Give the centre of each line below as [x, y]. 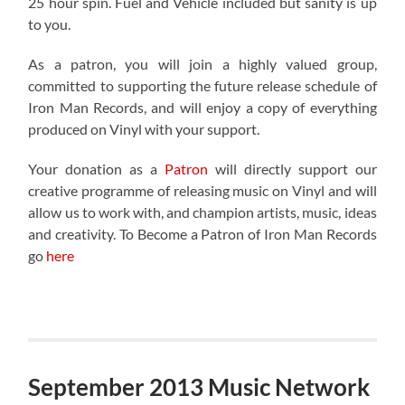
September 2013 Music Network [199, 386]
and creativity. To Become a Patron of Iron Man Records [202, 233]
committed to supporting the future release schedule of [202, 85]
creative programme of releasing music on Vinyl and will [202, 190]
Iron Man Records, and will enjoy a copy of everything [202, 107]
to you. [50, 24]
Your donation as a [96, 168]
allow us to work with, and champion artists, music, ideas [202, 212]
